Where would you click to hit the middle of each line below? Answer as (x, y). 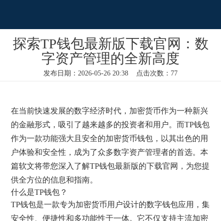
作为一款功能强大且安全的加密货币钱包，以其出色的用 (110, 138)
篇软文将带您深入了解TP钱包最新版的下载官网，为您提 (110, 166)
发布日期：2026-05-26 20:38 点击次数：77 (110, 73)
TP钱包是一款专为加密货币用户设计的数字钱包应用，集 (110, 204)
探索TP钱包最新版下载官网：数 (110, 43)
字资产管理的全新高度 (110, 58)
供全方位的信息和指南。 (55, 180)
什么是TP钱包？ (39, 192)
